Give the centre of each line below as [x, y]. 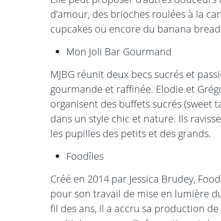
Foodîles [85, 156]
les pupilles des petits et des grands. [131, 134]
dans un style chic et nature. [114, 119]
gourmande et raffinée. [103, 89]
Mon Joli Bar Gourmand [119, 52]
